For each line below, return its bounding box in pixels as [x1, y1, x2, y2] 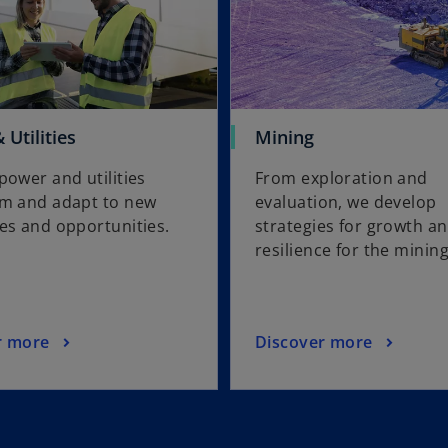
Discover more [255, 330, 373, 353]
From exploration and [255, 167, 428, 190]
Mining [255, 125, 314, 150]
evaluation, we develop [255, 191, 437, 214]
